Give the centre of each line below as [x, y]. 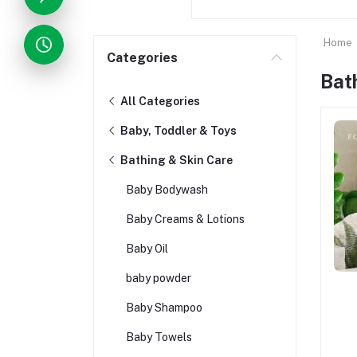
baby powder [159, 278]
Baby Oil [147, 249]
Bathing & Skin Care [175, 160]
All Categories [159, 101]
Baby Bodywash [167, 190]
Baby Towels [159, 337]
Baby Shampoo [164, 308]
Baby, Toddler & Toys [177, 131]
